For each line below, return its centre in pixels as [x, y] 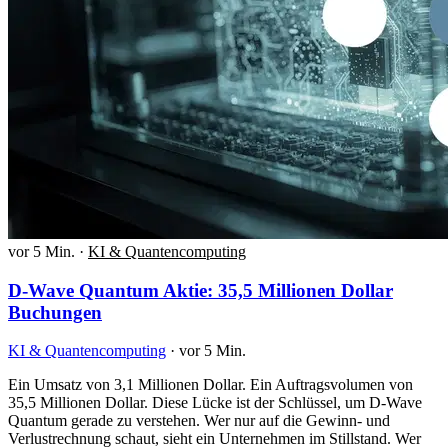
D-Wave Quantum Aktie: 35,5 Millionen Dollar [200, 290]
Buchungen [55, 312]
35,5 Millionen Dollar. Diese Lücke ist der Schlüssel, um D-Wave [215, 403]
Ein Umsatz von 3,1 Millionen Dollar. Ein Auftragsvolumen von [210, 385]
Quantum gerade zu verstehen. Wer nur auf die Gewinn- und [199, 421]
